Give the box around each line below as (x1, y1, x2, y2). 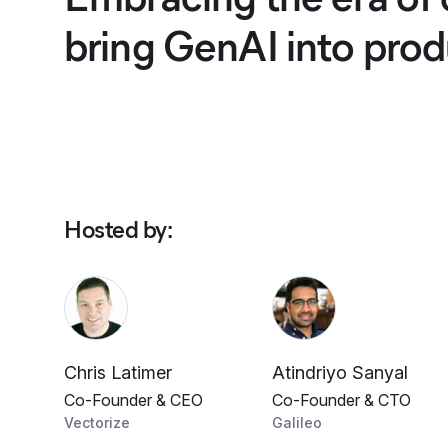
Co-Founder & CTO (272, 390, 411, 410)
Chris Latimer (64, 362, 172, 383)
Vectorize (64, 414, 130, 431)
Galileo (272, 414, 322, 431)
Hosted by (64, 215, 167, 244)
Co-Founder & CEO (64, 390, 203, 410)
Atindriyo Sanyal (272, 362, 408, 383)
